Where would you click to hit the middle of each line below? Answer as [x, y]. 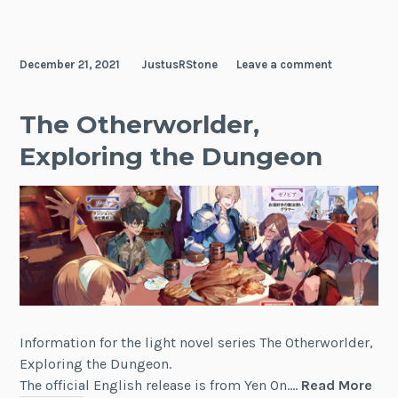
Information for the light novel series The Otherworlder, [197, 343]
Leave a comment [285, 65]
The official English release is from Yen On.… [161, 386]
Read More [337, 386]
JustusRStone [180, 65]
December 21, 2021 [70, 65]
